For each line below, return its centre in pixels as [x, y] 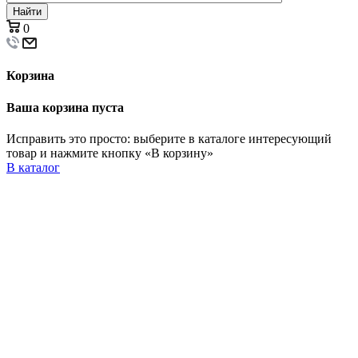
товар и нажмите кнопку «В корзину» [110, 153]
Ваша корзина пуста [65, 107]
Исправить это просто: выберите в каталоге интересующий [169, 138]
